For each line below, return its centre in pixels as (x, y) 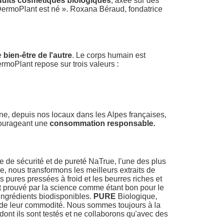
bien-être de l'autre (38, 55)
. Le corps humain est (109, 55)
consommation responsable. (102, 124)
